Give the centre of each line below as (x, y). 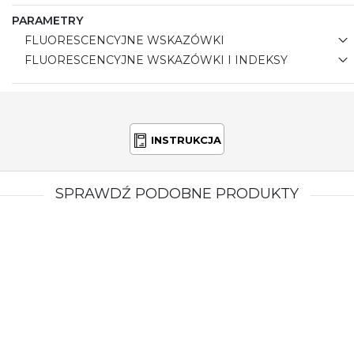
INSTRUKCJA (185, 139)
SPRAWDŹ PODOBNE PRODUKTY (177, 193)
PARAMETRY (47, 20)
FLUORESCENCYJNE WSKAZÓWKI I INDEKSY (157, 60)
